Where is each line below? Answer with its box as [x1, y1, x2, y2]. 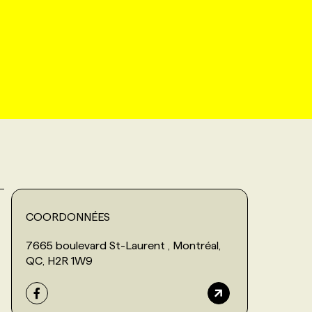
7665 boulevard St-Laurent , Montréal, [26, 239, 221, 251]
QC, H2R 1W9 [26, 254, 93, 267]
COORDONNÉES [26, 210, 110, 223]
